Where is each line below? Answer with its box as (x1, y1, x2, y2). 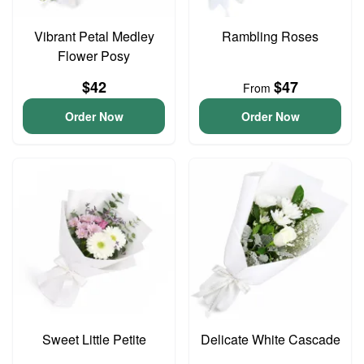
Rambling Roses (222, 27, 318, 45)
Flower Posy (58, 46, 130, 65)
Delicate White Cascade (200, 330, 340, 349)
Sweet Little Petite (41, 330, 146, 349)
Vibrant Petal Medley (33, 27, 154, 45)
